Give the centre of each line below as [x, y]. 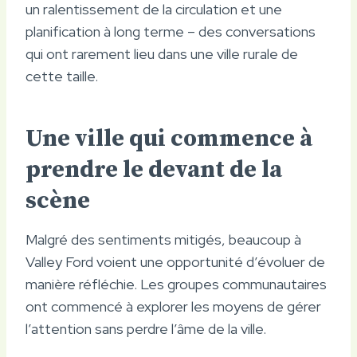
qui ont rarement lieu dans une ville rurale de [162, 53]
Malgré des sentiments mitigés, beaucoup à [163, 239]
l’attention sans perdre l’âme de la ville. [146, 328]
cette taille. [62, 76]
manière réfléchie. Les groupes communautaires [176, 284]
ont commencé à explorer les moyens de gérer [173, 306]
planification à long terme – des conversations [171, 31]
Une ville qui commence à [169, 138]
